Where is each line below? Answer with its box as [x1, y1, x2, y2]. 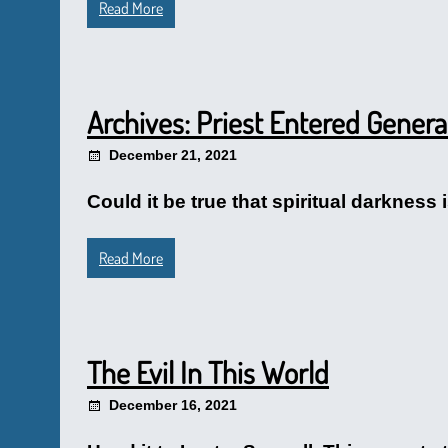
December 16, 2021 [109, 397, 237, 413]
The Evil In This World [87, 353, 329, 391]
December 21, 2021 [109, 147, 237, 163]
